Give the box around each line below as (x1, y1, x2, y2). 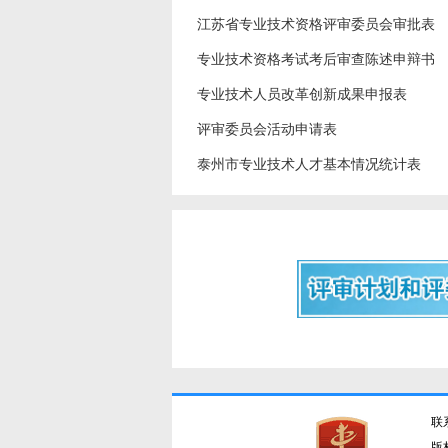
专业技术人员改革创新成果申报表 (197, 87, 407, 102)
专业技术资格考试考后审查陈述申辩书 (197, 52, 435, 67)
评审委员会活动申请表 (197, 122, 337, 137)
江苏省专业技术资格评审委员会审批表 (197, 17, 435, 32)
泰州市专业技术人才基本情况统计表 (197, 157, 421, 172)
